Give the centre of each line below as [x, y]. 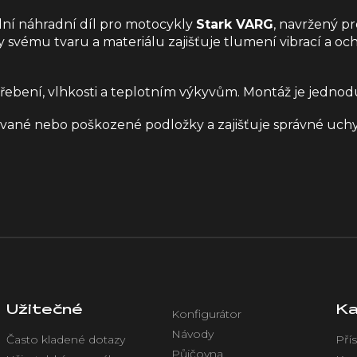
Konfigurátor [206, 314]
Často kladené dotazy [66, 339]
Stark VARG [235, 24]
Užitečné [45, 310]
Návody [192, 333]
